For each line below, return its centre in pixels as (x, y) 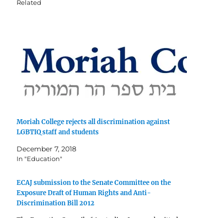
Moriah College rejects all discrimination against (93, 122)
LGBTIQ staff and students (58, 132)
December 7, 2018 (47, 149)
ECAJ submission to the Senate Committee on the (94, 182)
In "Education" (40, 158)
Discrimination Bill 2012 (56, 203)
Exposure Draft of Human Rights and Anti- (84, 193)
